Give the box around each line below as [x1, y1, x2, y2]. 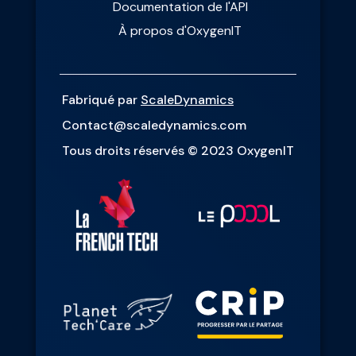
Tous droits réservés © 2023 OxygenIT [62, 141, 294, 159]
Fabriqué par [62, 91, 141, 108]
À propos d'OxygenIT [118, 21, 242, 39]
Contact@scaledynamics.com [62, 116, 246, 133]
